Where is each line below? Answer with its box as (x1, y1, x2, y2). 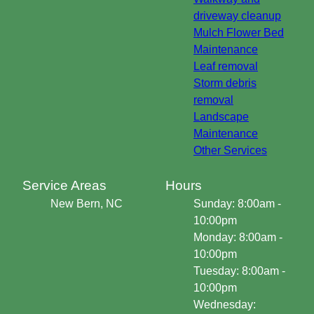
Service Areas (22, 178, 107, 193)
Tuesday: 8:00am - (193, 265, 285, 278)
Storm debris (193, 77, 257, 90)
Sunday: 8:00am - (193, 198, 281, 210)
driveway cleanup (193, 10, 281, 22)
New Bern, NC (50, 198, 123, 210)
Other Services (193, 144, 267, 157)
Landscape (193, 111, 249, 123)
